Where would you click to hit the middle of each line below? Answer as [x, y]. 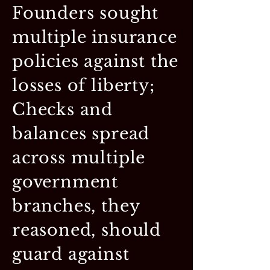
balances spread [81, 133]
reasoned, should [86, 230]
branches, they [76, 206]
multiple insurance [95, 37]
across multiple [79, 157]
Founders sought [86, 13]
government [65, 181]
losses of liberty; [83, 85]
